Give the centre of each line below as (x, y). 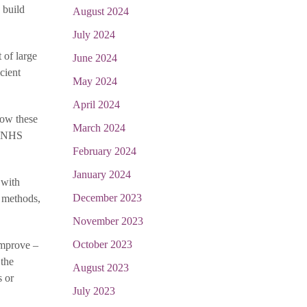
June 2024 (95, 58)
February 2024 (105, 151)
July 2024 (94, 35)
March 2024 (99, 128)
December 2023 (107, 198)
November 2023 (108, 221)
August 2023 (101, 268)
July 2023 (94, 291)
